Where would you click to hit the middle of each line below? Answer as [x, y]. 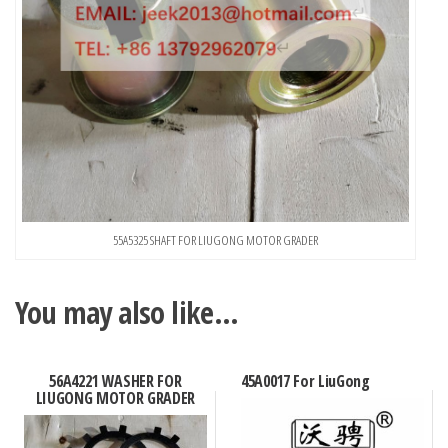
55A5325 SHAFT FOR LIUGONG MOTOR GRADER [216, 240]
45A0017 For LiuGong [305, 381]
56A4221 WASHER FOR [115, 381]
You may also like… [127, 313]
